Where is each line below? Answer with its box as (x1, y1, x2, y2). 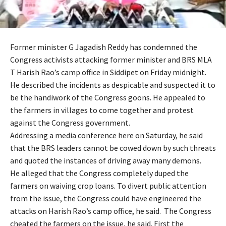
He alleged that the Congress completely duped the (10, 167, 189, 178)
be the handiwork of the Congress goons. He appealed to (10, 92, 205, 102)
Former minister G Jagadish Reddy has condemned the (10, 41, 197, 52)
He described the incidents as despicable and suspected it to (10, 79, 215, 90)
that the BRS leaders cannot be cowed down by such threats (10, 142, 216, 153)
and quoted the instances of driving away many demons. (10, 155, 201, 165)
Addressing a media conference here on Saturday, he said (10, 130, 203, 140)
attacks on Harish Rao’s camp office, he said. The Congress (10, 205, 211, 216)
